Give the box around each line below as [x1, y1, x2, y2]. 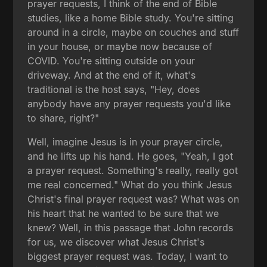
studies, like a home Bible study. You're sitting [27, 11, 234, 24]
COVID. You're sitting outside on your [27, 54, 195, 67]
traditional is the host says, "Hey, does [27, 83, 200, 95]
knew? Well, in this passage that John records [27, 221, 234, 234]
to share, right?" [27, 111, 100, 124]
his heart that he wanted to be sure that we [27, 207, 219, 219]
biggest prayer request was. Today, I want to [27, 250, 229, 262]
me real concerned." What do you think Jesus [27, 178, 232, 191]
